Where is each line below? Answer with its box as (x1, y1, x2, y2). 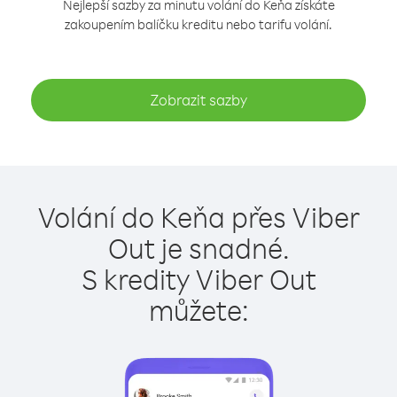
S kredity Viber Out (81, 261, 316, 297)
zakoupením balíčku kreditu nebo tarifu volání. (65, 16, 332, 33)
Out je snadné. (107, 230, 290, 266)
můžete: (148, 292, 249, 328)
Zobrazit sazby (150, 90, 247, 109)
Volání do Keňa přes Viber (37, 198, 360, 235)
